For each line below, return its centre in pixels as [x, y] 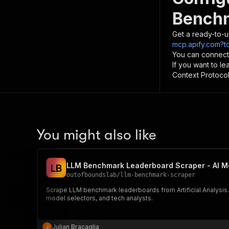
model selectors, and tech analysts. [99, 198]
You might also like [97, 135]
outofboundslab [91, 175]
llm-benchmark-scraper [158, 175]
